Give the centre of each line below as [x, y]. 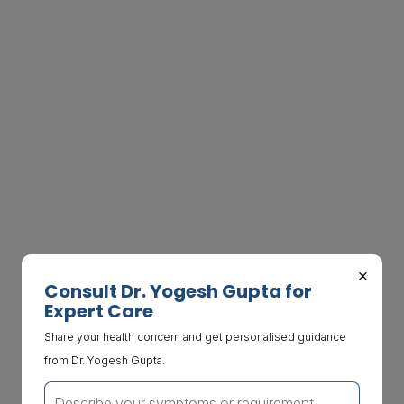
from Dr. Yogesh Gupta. [105, 360]
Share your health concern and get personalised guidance [195, 336]
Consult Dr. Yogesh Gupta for [178, 291]
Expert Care [99, 311]
